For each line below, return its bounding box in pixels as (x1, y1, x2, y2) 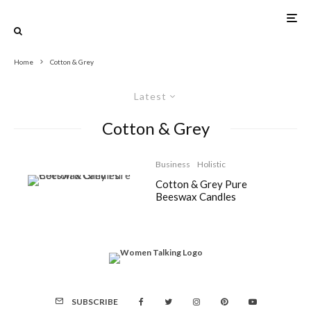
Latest (134, 90, 167, 102)
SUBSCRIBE (71, 296, 118, 307)
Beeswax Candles (155, 190, 236, 203)
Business (155, 159, 190, 169)
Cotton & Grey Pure (155, 178, 247, 190)
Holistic (197, 159, 226, 169)
